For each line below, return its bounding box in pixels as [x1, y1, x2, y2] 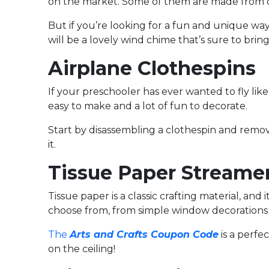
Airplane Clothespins [48, 56, 256, 80]
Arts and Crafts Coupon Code [70, 229, 219, 241]
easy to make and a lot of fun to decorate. [48, 100, 247, 112]
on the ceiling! [48, 243, 115, 255]
